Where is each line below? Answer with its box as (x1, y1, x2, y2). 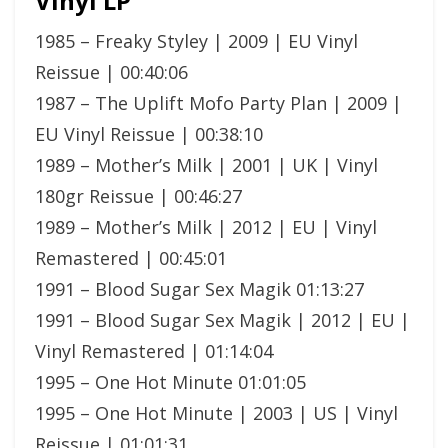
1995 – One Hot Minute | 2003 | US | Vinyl (35, 400, 398, 425)
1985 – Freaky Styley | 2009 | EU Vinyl (35, 28, 358, 53)
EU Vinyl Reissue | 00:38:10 (35, 121, 263, 146)
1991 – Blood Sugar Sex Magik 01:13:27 (35, 276, 364, 301)
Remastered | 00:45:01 (35, 245, 227, 270)
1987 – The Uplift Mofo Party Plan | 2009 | (35, 90, 402, 115)
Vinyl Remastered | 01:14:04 (35, 338, 273, 363)
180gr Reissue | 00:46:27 (35, 183, 242, 208)
